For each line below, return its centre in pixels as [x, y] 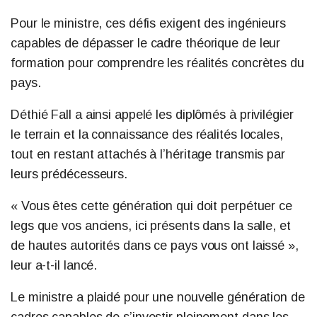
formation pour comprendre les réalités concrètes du [157, 63]
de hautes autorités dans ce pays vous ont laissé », [155, 246]
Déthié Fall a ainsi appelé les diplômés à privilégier [152, 115]
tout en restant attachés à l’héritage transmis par [148, 155]
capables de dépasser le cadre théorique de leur [146, 44]
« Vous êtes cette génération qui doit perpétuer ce [151, 206]
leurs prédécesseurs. [69, 174]
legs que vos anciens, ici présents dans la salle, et [151, 226]
